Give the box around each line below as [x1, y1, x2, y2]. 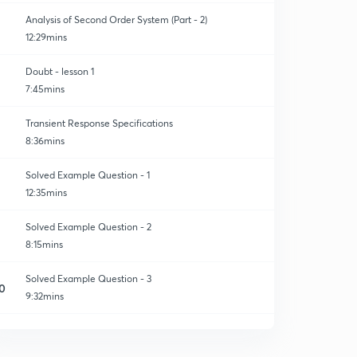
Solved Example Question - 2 [25, 221, 151, 233]
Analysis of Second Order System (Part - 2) [25, 14, 207, 25]
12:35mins [25, 186, 67, 198]
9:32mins [25, 290, 64, 302]
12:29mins [25, 31, 67, 43]
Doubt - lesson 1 [25, 65, 94, 77]
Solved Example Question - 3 [25, 273, 151, 284]
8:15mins [25, 238, 63, 250]
